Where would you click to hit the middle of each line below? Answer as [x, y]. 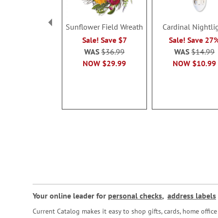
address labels [192, 196]
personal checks [135, 196]
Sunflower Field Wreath [105, 27]
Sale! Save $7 [104, 40]
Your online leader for [70, 196]
